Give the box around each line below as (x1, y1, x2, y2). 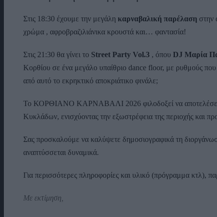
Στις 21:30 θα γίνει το (23, 50, 91, 59)
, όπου (150, 50, 173, 59)
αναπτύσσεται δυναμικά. (23, 148, 99, 156)
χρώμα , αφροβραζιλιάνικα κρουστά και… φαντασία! (23, 27, 186, 36)
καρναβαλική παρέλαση (118, 14, 197, 23)
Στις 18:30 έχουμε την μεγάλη (23, 14, 118, 23)
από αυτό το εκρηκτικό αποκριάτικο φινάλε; (23, 76, 158, 85)
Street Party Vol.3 (91, 50, 150, 59)
